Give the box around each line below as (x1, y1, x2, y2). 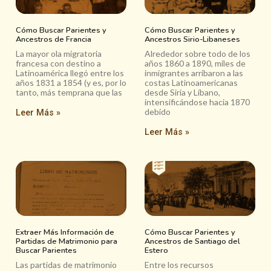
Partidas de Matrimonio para (16, 236, 117, 247)
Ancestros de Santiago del (145, 236, 240, 247)
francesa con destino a (16, 57, 101, 68)
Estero (145, 245, 168, 256)
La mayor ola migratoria (16, 48, 102, 59)
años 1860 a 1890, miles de (145, 57, 246, 68)
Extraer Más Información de (16, 227, 114, 238)
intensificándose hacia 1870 (145, 96, 250, 107)
